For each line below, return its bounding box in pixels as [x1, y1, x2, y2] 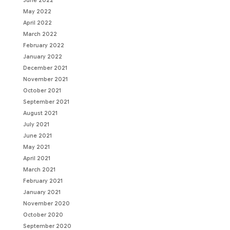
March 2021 [23, 166, 55, 174]
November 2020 [23, 200, 70, 207]
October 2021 [23, 87, 61, 94]
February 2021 [23, 178, 63, 185]
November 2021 [23, 76, 68, 83]
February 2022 [23, 42, 64, 49]
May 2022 [23, 8, 51, 15]
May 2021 [23, 144, 50, 151]
